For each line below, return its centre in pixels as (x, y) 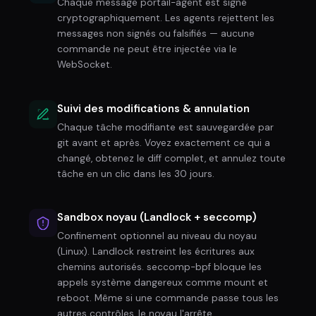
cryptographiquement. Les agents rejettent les (166, 18)
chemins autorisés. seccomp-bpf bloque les (159, 267)
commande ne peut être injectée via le (147, 49)
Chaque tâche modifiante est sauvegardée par (165, 127)
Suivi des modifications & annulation (153, 108)
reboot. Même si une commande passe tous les (168, 298)
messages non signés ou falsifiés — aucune (156, 33)
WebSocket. (85, 64)
